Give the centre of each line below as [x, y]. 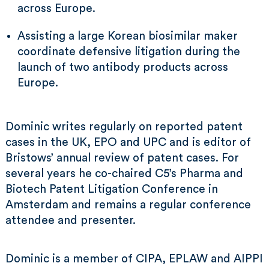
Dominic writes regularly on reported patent [124, 127]
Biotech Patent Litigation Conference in [112, 189]
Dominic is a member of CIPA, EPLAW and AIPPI [134, 259]
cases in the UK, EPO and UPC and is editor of [128, 143]
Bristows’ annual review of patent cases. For [122, 158]
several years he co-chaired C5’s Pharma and [124, 174]
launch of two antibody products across [123, 68]
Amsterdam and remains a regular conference [128, 205]
